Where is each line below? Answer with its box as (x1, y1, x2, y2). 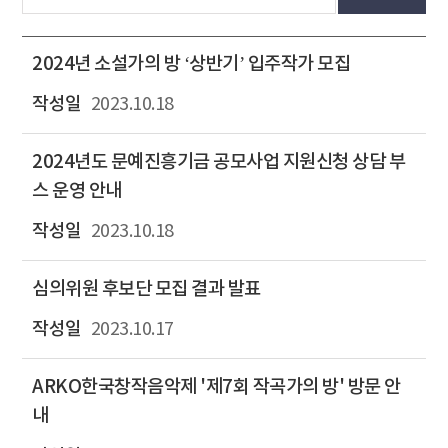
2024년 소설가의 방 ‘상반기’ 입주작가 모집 (32, 52, 350, 75)
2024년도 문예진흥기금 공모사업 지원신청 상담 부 (32, 150, 405, 173)
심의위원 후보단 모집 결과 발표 (32, 277, 261, 300)
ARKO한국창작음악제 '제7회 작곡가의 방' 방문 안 (32, 375, 401, 398)
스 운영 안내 (32, 179, 122, 202)
